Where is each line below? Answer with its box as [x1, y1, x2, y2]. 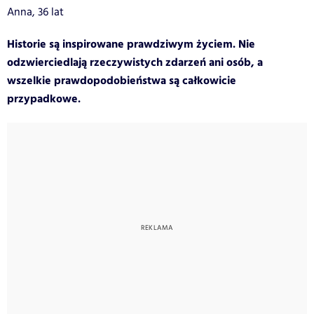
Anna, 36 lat [7, 4, 64, 20]
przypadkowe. [7, 90, 81, 108]
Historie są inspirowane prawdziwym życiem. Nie [7, 35, 255, 53]
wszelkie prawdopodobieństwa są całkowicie [7, 71, 236, 90]
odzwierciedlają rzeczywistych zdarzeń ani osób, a [7, 53, 263, 71]
